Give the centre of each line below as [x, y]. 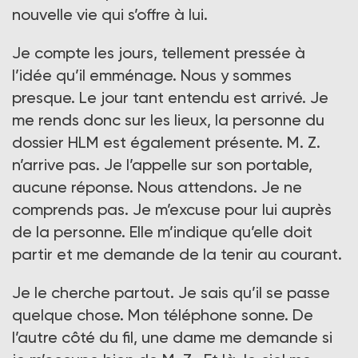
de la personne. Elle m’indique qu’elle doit [162, 232]
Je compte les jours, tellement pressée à [159, 53]
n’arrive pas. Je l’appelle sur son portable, [162, 165]
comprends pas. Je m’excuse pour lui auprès [172, 210]
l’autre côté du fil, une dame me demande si [172, 338]
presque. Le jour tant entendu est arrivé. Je [170, 98]
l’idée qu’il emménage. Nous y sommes [152, 76]
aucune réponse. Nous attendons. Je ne [157, 187]
